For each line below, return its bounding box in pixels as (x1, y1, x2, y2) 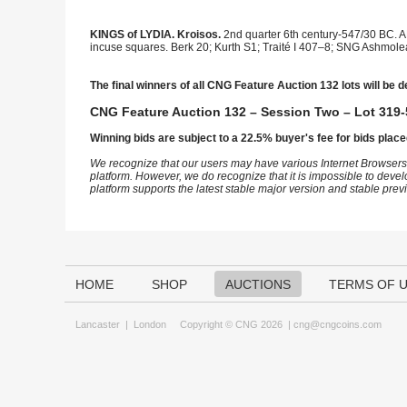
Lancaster (75, 319, 120, 330)
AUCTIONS (225, 277, 291, 292)
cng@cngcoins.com (293, 319, 382, 330)
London (134, 319, 166, 330)
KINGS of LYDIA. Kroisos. (90, 28, 223, 41)
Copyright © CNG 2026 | (166, 319, 293, 330)
